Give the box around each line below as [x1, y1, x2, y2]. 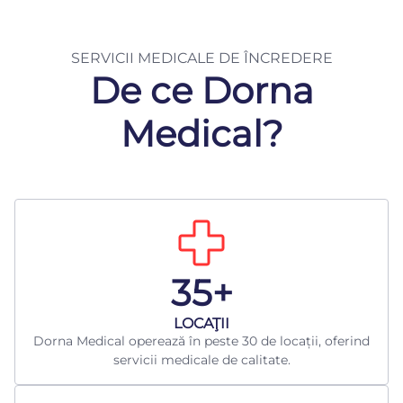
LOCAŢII [174, 315, 229, 333]
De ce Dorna [89, 68, 314, 113]
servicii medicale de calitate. [112, 352, 291, 369]
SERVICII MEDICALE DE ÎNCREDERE [70, 49, 333, 67]
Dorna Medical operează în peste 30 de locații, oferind [33, 333, 370, 350]
